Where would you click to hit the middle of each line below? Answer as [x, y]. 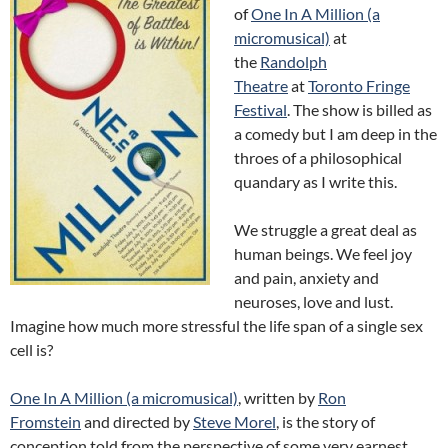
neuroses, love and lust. [313, 301]
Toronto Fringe [359, 85]
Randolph [293, 61]
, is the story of [325, 421]
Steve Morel [234, 421]
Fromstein [45, 421]
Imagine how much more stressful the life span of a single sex [216, 325]
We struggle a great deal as [325, 229]
